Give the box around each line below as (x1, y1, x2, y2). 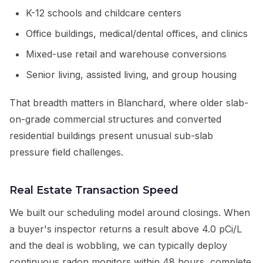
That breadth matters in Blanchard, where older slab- (9, 97, 248, 109)
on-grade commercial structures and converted (9, 113, 221, 126)
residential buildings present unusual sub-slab (9, 130, 213, 142)
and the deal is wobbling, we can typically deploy (9, 240, 227, 252)
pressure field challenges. (9, 146, 123, 159)
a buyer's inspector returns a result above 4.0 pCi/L (9, 223, 242, 235)
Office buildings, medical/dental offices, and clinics (26, 28, 248, 40)
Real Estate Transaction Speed (9, 184, 178, 197)
